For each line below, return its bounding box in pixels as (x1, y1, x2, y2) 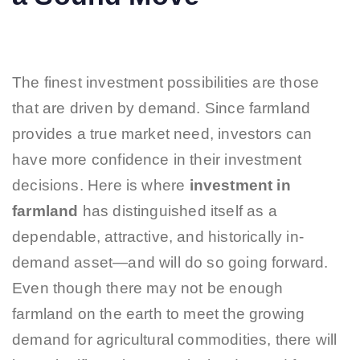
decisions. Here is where (12, 177, 190, 194)
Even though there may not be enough (12, 280, 284, 297)
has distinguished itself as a (78, 202, 277, 220)
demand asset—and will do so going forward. (12, 254, 329, 272)
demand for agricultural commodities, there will (12, 331, 337, 349)
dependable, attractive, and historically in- (12, 228, 304, 246)
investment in (189, 177, 291, 194)
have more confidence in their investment (12, 151, 302, 169)
